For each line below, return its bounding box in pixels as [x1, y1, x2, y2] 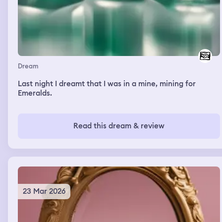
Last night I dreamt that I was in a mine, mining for [18, 79, 196, 89]
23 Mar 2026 [23, 186, 65, 197]
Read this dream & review [73, 121, 165, 131]
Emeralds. [18, 88, 52, 99]
